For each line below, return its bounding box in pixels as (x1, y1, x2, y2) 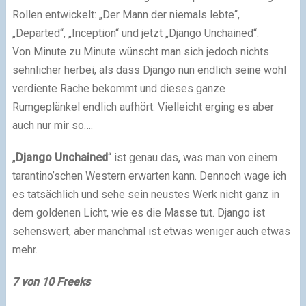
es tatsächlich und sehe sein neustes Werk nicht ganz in (12, 188, 279, 201)
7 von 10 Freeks (12, 275, 90, 289)
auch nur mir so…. (12, 119, 93, 133)
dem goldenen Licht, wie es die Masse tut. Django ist (12, 206, 265, 220)
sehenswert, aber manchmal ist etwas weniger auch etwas (12, 225, 290, 238)
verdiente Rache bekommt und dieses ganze (12, 82, 225, 96)
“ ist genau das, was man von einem (107, 151, 277, 165)
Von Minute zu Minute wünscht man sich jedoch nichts (12, 45, 269, 59)
